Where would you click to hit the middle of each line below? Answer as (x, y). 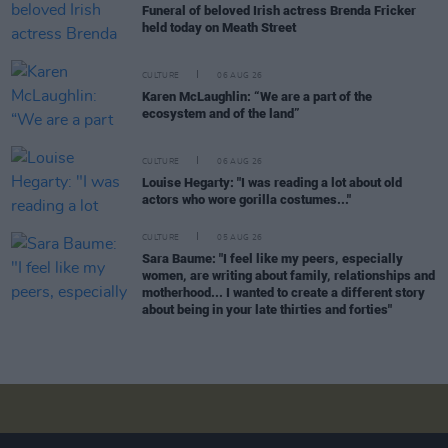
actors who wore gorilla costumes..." (246, 199)
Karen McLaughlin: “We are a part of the (257, 96)
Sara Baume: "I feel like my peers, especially (272, 258)
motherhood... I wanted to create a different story (283, 292)
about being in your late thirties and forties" (267, 309)
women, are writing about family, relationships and (288, 275)
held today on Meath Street (219, 27)
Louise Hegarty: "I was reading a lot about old (272, 182)
